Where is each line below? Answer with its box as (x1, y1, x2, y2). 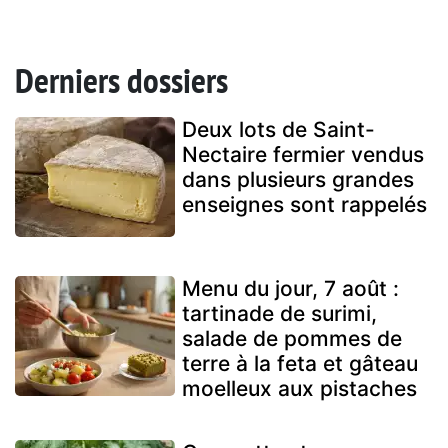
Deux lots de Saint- (182, 117, 375, 143)
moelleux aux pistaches (182, 376, 417, 402)
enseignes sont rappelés (182, 192, 427, 218)
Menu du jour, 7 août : (182, 276, 399, 302)
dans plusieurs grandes (182, 167, 414, 193)
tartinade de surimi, (182, 301, 377, 327)
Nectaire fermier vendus (182, 142, 424, 168)
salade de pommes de (182, 326, 402, 352)
